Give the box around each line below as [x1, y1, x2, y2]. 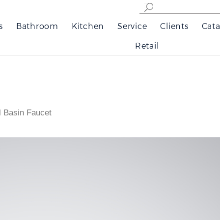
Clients [160, 21, 189, 30]
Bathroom [16, 21, 58, 30]
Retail [135, 41, 159, 50]
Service [117, 21, 147, 30]
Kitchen [71, 21, 105, 30]
